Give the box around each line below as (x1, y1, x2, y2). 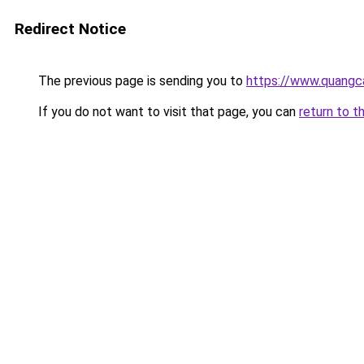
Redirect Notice (15, 19, 126, 38)
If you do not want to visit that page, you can (35, 104, 299, 119)
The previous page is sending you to (35, 73, 246, 89)
